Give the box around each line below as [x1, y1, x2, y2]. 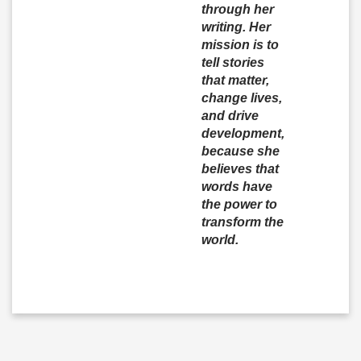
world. [201, 233, 239, 247]
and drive [201, 109, 259, 122]
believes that [201, 162, 279, 176]
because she [201, 144, 280, 158]
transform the [201, 215, 284, 229]
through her [201, 2, 274, 16]
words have [201, 180, 272, 193]
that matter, [201, 73, 269, 87]
